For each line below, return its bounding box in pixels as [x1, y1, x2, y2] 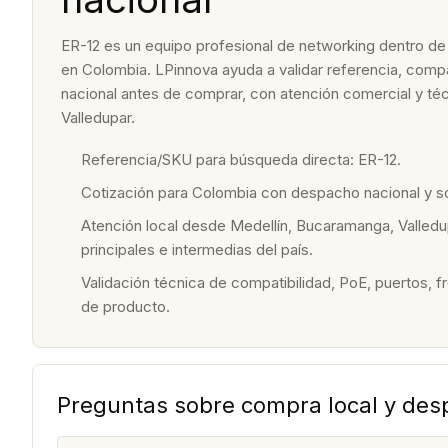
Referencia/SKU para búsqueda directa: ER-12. [81, 150, 401, 170]
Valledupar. [61, 108, 135, 128]
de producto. [81, 297, 170, 317]
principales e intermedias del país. [81, 240, 313, 260]
